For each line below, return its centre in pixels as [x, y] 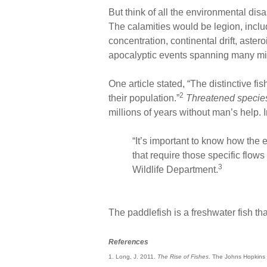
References [128, 242]
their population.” [144, 98]
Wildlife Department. [175, 169]
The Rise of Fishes [183, 256]
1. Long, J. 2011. [133, 256]
